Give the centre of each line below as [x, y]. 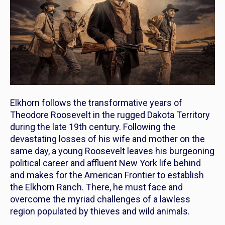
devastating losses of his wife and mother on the [107, 139]
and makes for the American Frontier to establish [107, 175]
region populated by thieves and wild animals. [100, 211]
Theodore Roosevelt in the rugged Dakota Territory [110, 115]
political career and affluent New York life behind [105, 163]
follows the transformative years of [111, 103]
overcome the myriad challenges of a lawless [100, 199]
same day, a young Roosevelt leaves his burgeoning [112, 151]
